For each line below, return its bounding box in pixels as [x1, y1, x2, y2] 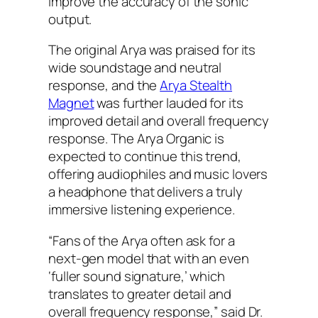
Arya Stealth [160, 76, 233, 95]
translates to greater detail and [48, 284, 231, 303]
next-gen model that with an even [48, 248, 249, 268]
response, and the [48, 76, 160, 95]
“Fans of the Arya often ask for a [48, 231, 235, 250]
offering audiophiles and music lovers [48, 165, 268, 184]
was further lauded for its [94, 94, 243, 113]
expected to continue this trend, [48, 147, 241, 166]
